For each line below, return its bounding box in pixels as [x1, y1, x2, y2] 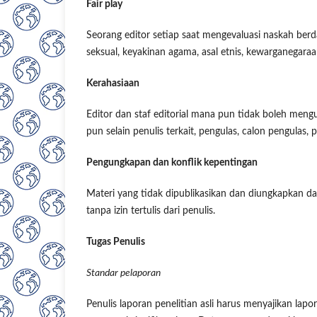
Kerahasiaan [86, 79, 139, 89]
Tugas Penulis [86, 237, 145, 248]
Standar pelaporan [86, 268, 161, 279]
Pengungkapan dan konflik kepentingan [86, 158, 258, 168]
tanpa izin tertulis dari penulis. [86, 206, 215, 217]
